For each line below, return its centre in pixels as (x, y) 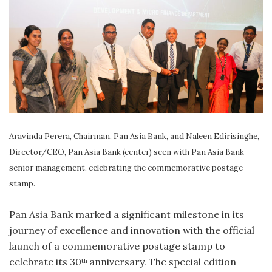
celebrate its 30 (45, 261)
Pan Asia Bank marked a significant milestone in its (127, 214)
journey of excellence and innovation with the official (132, 230)
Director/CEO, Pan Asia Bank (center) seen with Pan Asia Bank (127, 152)
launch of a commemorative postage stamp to (117, 246)
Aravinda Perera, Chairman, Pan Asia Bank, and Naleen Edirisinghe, (134, 136)
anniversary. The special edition (163, 261)
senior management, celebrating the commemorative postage (126, 168)
